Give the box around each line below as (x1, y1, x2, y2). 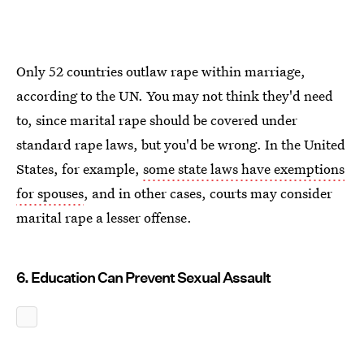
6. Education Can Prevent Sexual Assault (16, 269, 271, 286)
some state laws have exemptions (143, 159, 344, 178)
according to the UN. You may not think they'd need (16, 86, 333, 105)
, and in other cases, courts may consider (84, 184, 332, 202)
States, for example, (16, 159, 143, 178)
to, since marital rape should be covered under (16, 110, 297, 129)
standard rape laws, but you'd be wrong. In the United (16, 135, 345, 154)
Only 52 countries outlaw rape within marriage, (16, 62, 305, 80)
